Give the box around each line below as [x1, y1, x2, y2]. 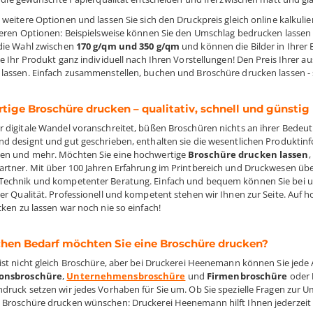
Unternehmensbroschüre [66, 270, 186, 282]
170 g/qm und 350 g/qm [75, 40, 180, 52]
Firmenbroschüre [206, 270, 288, 282]
